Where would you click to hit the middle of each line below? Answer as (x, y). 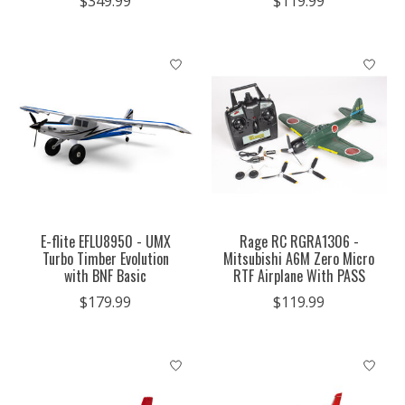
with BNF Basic (106, 276)
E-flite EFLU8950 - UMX (105, 242)
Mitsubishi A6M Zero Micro (299, 259)
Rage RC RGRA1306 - (299, 242)
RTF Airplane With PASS (299, 276)
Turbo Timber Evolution (105, 259)
